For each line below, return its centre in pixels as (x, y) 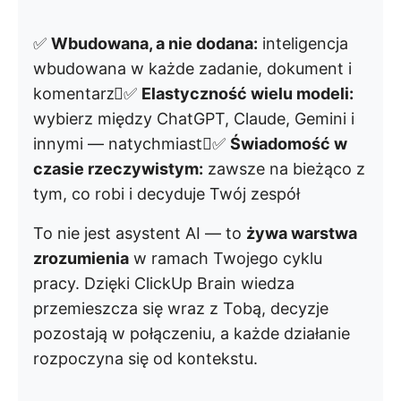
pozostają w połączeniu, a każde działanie (192, 334)
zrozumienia (81, 259)
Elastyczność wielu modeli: (247, 94)
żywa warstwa (302, 234)
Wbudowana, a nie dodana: (154, 44)
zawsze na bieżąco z (284, 169)
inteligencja (303, 44)
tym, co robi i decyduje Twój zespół (166, 194)
